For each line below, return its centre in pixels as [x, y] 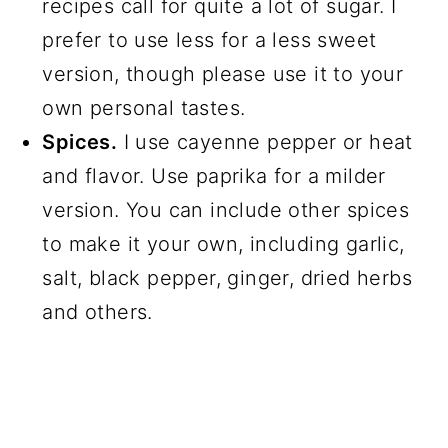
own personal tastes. [144, 107]
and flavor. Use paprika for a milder [214, 175]
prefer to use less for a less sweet [209, 39]
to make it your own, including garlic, [223, 243]
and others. [97, 311]
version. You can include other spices [226, 209]
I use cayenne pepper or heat [265, 141]
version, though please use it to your [223, 73]
